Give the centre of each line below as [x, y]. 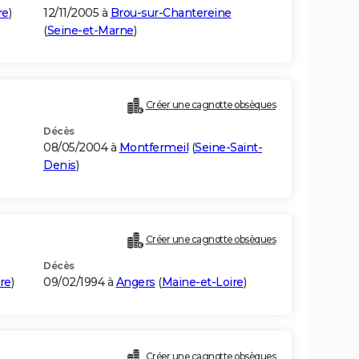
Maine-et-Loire [202, 282]
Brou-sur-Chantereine [171, 13]
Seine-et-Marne [90, 31]
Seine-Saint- [228, 148]
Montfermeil [153, 148]
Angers [135, 282]
